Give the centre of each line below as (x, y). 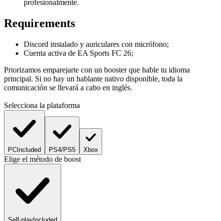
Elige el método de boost (42, 159)
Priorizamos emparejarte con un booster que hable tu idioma (97, 70)
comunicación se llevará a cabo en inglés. (68, 88)
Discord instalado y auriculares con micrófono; (96, 44)
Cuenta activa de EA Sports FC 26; (78, 53)
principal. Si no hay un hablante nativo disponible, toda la (93, 79)
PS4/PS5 (62, 150)
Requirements (39, 23)
